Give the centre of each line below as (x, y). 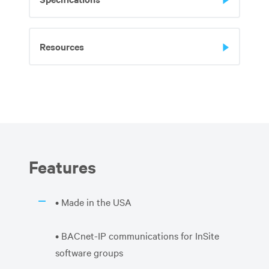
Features (62, 166)
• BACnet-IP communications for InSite (137, 235)
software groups (90, 252)
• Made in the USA (95, 201)
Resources (62, 46)
